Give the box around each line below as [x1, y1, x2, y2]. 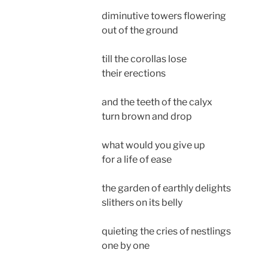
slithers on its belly [102, 196, 182, 208]
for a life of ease [102, 153, 172, 165]
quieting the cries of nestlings [102, 225, 231, 237]
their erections [102, 67, 166, 79]
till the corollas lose [102, 53, 187, 65]
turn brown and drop [102, 110, 192, 122]
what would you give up [102, 139, 205, 151]
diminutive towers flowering [102, 10, 226, 22]
